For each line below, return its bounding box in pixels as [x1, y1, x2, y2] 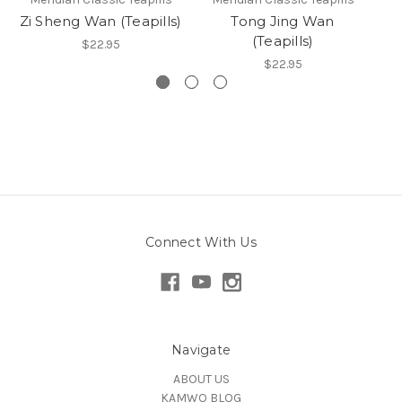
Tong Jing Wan [231, 12, 335, 30]
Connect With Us [145, 233, 257, 250]
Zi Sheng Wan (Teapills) [19, 12, 182, 30]
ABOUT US [172, 371, 230, 388]
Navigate [171, 342, 231, 359]
